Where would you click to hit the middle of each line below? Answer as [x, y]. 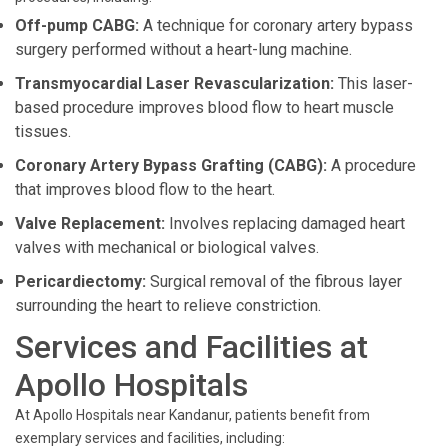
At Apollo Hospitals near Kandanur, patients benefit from [192, 415]
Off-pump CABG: [77, 25]
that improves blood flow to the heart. [145, 189]
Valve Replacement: [90, 223]
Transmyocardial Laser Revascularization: [174, 83]
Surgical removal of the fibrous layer [274, 281]
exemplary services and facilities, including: [150, 438]
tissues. [43, 131]
